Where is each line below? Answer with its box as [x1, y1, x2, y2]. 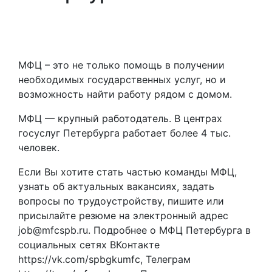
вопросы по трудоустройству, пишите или [18, 195, 224, 208]
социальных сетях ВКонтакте [18, 239, 160, 251]
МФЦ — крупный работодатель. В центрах [18, 112, 222, 125]
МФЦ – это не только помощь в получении [18, 59, 225, 72]
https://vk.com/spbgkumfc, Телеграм [18, 253, 191, 266]
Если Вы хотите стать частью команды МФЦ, [18, 166, 237, 178]
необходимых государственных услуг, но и [18, 73, 226, 86]
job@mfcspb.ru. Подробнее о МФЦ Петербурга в [18, 224, 251, 237]
